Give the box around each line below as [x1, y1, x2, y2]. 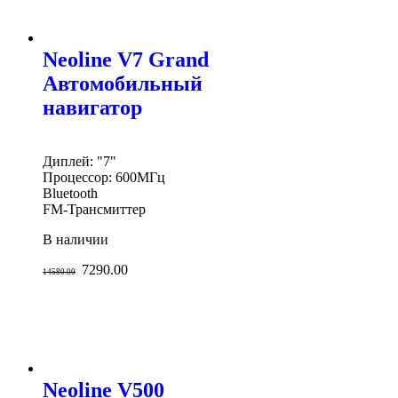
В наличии [43, 231, 108, 247]
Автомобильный [43, 72, 203, 96]
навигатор [43, 96, 142, 120]
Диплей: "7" [43, 153, 116, 169]
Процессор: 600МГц [43, 169, 165, 185]
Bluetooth [43, 185, 98, 201]
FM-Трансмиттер [43, 201, 146, 217]
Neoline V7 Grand [43, 48, 209, 72]
